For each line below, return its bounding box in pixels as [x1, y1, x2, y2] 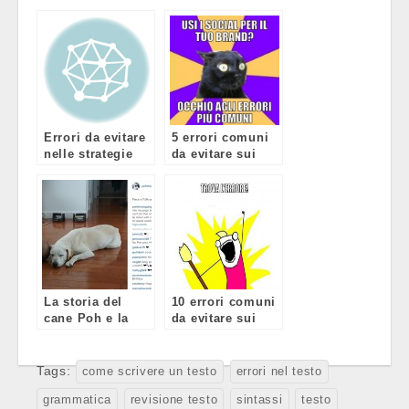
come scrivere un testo [81, 364, 217, 378]
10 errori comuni [171, 294, 276, 309]
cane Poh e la [44, 310, 130, 325]
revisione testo [130, 393, 218, 406]
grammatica [43, 393, 111, 406]
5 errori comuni [171, 130, 269, 144]
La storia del [44, 294, 123, 309]
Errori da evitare [44, 130, 146, 144]
